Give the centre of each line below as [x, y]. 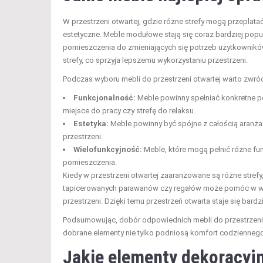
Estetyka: [91, 123]
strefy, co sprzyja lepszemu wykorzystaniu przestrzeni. [155, 60]
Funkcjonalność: [104, 97]
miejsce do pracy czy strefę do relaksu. [129, 110]
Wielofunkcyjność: [108, 149]
